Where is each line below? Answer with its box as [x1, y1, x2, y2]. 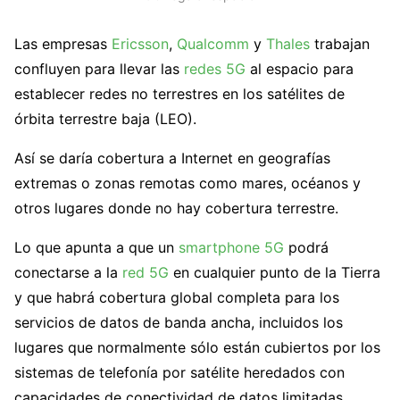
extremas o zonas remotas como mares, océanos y [14, 173, 361, 192]
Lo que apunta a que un [14, 237, 179, 256]
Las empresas [14, 34, 112, 53]
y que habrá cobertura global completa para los [14, 287, 339, 306]
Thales [266, 34, 310, 53]
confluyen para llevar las [14, 59, 184, 78]
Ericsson [112, 34, 169, 53]
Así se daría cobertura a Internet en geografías [14, 148, 330, 167]
